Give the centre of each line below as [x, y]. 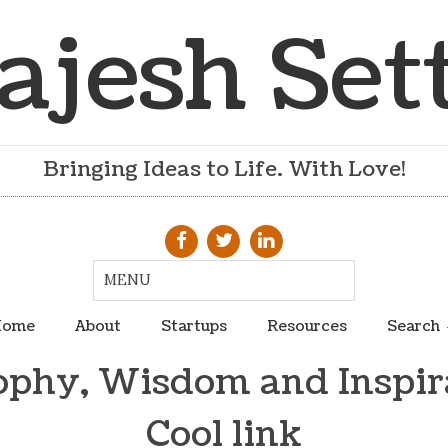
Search [413, 325]
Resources [306, 325]
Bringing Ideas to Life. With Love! [224, 170]
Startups [193, 325]
